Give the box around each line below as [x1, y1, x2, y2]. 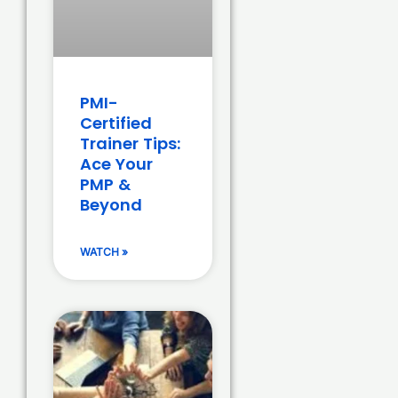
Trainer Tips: [80, 131, 180, 155]
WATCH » [80, 244, 128, 259]
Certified [80, 111, 152, 134]
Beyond [80, 193, 142, 216]
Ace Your [80, 152, 153, 175]
